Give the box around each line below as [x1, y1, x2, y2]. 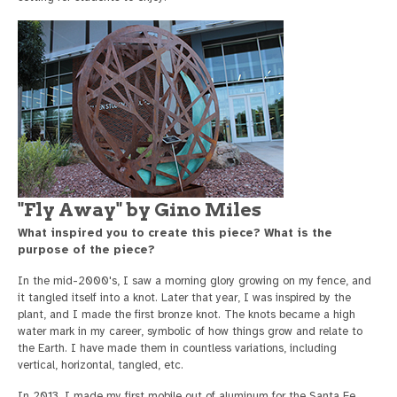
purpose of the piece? [18, 242, 155, 257]
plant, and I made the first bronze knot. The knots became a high [18, 307, 355, 322]
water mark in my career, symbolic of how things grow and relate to [18, 323, 362, 339]
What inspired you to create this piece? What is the [18, 225, 332, 240]
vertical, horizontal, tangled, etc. [18, 357, 183, 372]
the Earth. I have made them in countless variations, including [18, 340, 337, 355]
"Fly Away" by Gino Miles [18, 198, 261, 221]
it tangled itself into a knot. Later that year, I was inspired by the [18, 290, 351, 305]
